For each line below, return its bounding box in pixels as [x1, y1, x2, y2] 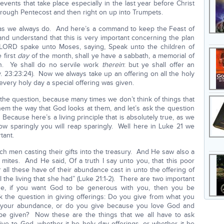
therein [101, 60, 124, 69]
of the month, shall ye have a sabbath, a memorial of [29, 51, 194, 60]
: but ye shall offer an [123, 60, 194, 69]
